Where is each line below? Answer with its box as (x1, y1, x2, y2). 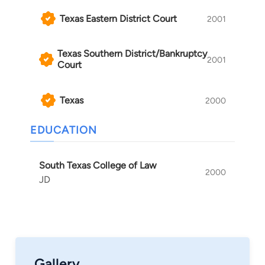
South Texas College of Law (39, 160, 157, 172)
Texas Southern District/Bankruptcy (57, 48, 207, 60)
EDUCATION (30, 124, 97, 137)
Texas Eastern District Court (60, 12, 177, 24)
